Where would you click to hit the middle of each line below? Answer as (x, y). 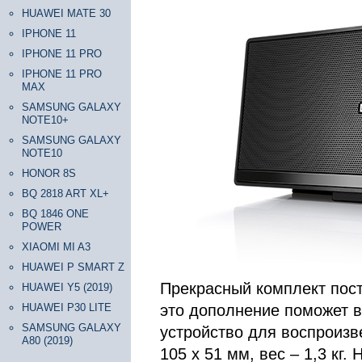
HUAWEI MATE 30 (66, 13)
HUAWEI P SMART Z (73, 267)
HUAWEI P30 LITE (67, 307)
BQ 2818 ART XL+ (65, 194)
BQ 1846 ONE (55, 214)
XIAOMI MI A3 (56, 247)
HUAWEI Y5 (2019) (67, 287)
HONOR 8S (49, 173)
